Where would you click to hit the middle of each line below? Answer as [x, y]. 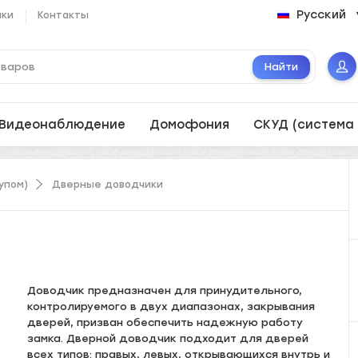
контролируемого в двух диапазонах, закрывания [171, 306]
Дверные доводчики [108, 184]
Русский [322, 15]
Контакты [64, 15]
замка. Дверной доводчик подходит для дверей [168, 338]
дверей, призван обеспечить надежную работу [165, 322]
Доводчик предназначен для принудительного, [165, 290]
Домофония [190, 125]
